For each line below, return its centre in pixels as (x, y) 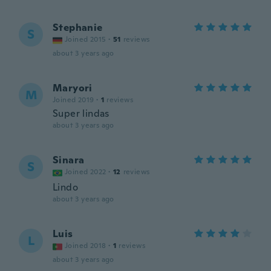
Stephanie (78, 28)
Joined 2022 (86, 172)
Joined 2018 (86, 246)
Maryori (73, 88)
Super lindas (81, 113)
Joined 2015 (86, 39)
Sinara (69, 160)
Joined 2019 (73, 100)
